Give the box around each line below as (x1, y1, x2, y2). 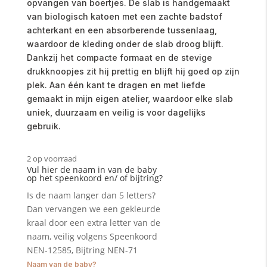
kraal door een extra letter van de (26, 217, 160, 229)
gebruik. (26, 121, 61, 132)
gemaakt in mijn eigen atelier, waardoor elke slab (26, 94, 233, 104)
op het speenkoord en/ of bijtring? (26, 172, 163, 184)
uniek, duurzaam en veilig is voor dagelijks (26, 107, 206, 118)
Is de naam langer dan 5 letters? (26, 190, 156, 201)
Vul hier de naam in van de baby (26, 164, 157, 176)
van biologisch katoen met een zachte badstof (26, 11, 222, 22)
